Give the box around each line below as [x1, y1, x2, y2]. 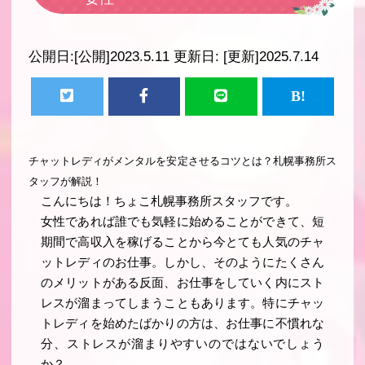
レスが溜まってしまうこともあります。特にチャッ [41, 296, 324, 310]
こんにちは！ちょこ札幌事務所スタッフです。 [41, 194, 298, 208]
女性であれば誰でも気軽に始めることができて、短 [41, 214, 324, 228]
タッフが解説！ [29, 174, 103, 187]
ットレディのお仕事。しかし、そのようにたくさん [41, 255, 324, 269]
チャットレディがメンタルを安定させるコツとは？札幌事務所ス [29, 154, 336, 167]
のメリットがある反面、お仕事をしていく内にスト [41, 275, 324, 289]
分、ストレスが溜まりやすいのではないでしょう [41, 336, 324, 350]
